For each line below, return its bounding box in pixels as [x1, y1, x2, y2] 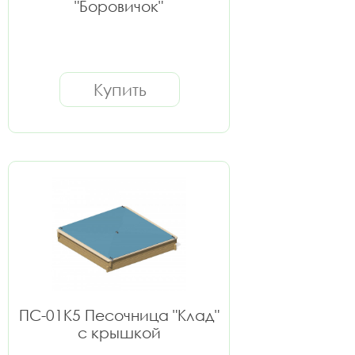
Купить [93, 79, 147, 100]
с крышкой [77, 323, 161, 342]
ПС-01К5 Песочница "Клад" [18, 306, 219, 324]
